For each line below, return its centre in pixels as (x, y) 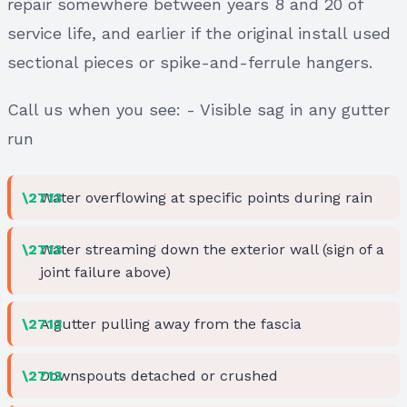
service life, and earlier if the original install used (199, 33)
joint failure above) (105, 272)
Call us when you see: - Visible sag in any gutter (199, 109)
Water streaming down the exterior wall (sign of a (212, 249)
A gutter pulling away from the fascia (171, 323)
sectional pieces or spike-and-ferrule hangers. (190, 62)
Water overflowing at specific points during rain (206, 197)
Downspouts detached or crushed (159, 375)
